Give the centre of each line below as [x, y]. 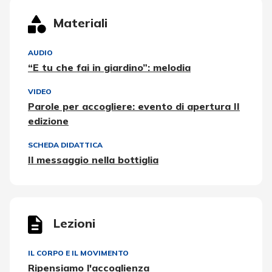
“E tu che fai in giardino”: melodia [109, 67]
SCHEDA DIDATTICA [65, 144]
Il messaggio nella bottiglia [93, 159]
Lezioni [74, 223]
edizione [48, 121]
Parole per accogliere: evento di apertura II [134, 106]
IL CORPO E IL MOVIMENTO [78, 253]
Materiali [80, 22]
